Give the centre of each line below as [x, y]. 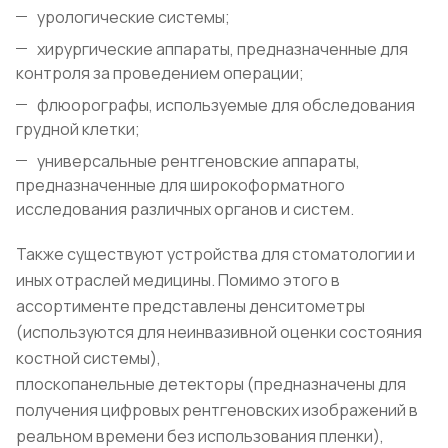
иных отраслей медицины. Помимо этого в [178, 279]
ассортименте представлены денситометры [190, 305]
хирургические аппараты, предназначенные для [222, 48]
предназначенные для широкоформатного [180, 184]
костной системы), [88, 357]
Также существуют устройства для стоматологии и [215, 253]
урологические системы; [133, 16]
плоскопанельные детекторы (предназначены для [211, 383]
